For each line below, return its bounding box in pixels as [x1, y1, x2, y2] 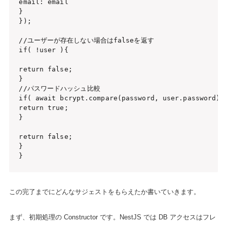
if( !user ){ [19, 46, 68, 54]
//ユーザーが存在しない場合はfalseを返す [19, 36, 154, 45]
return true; [19, 104, 68, 112]
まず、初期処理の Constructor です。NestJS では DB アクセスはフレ [9, 213, 216, 221]
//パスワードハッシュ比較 [19, 85, 100, 93]
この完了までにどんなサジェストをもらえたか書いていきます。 [9, 188, 200, 196]
